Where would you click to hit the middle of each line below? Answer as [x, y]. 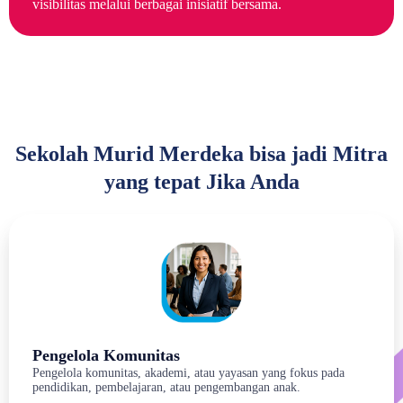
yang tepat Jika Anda [201, 182]
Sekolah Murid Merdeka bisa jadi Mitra [201, 154]
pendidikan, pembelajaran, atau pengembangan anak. [166, 388]
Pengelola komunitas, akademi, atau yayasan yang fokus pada [188, 373]
